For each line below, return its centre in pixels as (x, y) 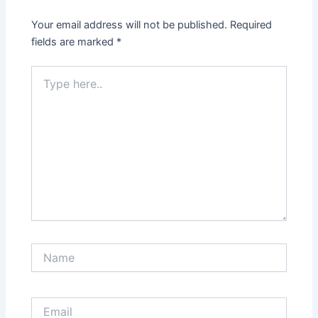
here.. (44, 87)
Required (251, 25)
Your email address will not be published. (130, 25)
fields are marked (74, 42)
